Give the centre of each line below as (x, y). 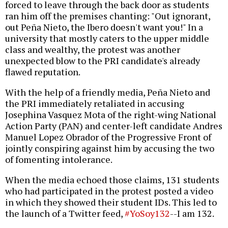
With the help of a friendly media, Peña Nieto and (108, 92)
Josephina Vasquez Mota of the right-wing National (111, 115)
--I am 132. (192, 213)
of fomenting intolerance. (59, 160)
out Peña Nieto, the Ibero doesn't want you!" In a (104, 27)
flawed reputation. (43, 72)
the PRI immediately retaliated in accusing (95, 104)
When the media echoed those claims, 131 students (112, 180)
